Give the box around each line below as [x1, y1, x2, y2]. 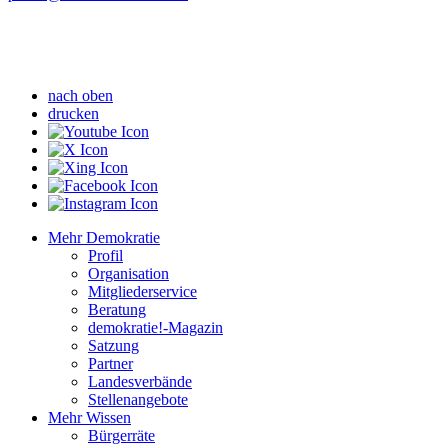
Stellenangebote [88, 390, 188, 408]
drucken [48, 104, 99, 122]
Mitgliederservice [88, 282, 197, 300]
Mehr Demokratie [48, 228, 160, 246]
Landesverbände [88, 372, 192, 390]
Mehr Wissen [48, 408, 131, 426]
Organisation [88, 264, 169, 282]
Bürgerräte [88, 426, 155, 444]
